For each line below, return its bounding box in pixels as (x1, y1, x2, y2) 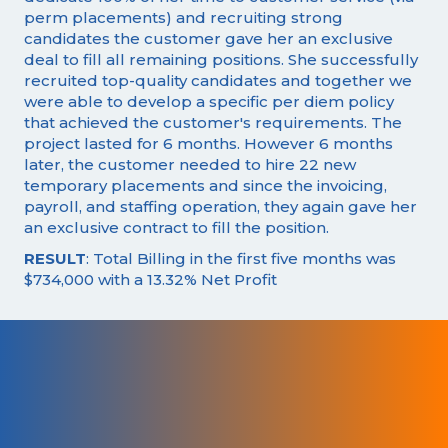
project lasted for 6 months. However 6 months (24, 133, 393, 153)
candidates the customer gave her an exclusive (24, 28, 393, 48)
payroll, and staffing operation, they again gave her (24, 196, 417, 216)
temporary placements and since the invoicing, (24, 175, 387, 195)
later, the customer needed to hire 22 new (24, 154, 356, 174)
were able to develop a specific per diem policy (24, 91, 394, 111)
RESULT (24, 248, 86, 268)
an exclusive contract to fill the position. (24, 217, 329, 237)
